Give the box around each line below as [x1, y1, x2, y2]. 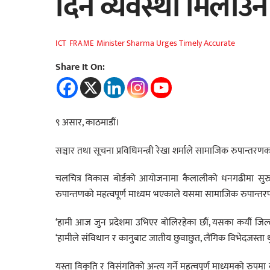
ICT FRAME [55, 37, 95, 51]
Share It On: [55, 58, 105, 75]
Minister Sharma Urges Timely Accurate [96, 36, 235, 51]
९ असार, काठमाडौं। [55, 114, 119, 131]
